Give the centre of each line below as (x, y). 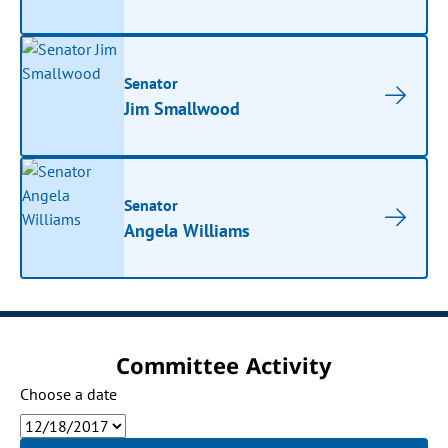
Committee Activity (224, 365)
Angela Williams (187, 230)
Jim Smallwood (182, 108)
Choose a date (69, 394)
